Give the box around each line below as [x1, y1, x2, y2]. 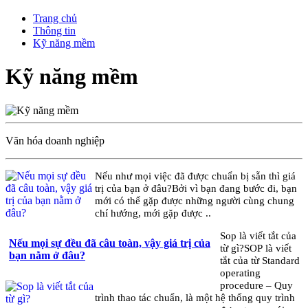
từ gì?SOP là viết [220, 242, 292, 254]
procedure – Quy [220, 279, 294, 291]
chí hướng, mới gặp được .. [94, 207, 211, 219]
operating [220, 267, 261, 279]
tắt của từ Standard [220, 254, 300, 267]
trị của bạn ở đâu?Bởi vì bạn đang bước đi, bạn [94, 182, 297, 195]
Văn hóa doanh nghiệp [5, 134, 104, 146]
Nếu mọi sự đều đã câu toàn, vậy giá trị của [9, 237, 210, 250]
